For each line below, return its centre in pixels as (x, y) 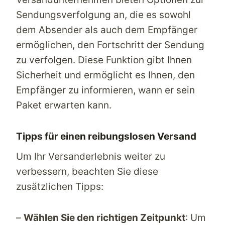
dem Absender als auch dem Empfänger (107, 30)
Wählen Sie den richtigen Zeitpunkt (104, 217)
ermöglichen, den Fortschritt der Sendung (110, 45)
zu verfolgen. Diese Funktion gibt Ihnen (104, 60)
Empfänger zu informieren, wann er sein (105, 90)
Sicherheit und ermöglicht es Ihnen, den (105, 75)
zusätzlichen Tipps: (60, 186)
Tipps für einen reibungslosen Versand (106, 136)
